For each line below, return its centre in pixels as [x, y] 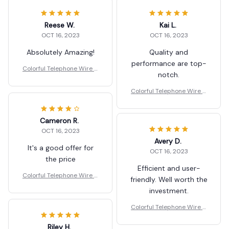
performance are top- [169, 64]
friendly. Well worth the [169, 180]
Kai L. [168, 25]
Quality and [169, 52]
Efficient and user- [169, 168]
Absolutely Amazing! [60, 52]
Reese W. [59, 25]
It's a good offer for [60, 147]
